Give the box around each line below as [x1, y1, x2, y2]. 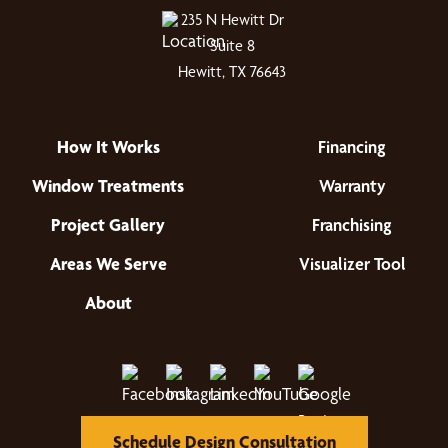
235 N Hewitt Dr [180, 10, 284, 29]
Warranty [318, 175, 386, 196]
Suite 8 [209, 36, 255, 55]
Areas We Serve [49, 253, 167, 274]
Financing [318, 136, 386, 157]
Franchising [312, 214, 392, 235]
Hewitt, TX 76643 [178, 62, 286, 81]
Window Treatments [32, 175, 184, 196]
